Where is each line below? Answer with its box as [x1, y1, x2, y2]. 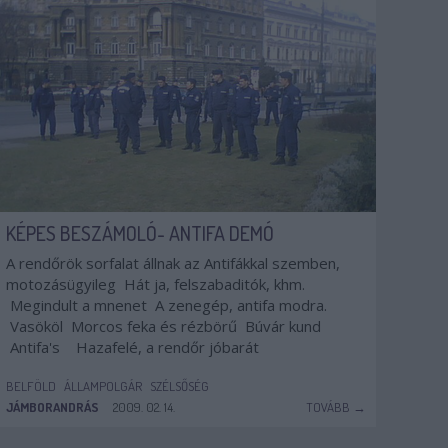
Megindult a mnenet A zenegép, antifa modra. [6, 295, 327, 315]
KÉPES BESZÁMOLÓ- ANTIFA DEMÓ [6, 220, 274, 246]
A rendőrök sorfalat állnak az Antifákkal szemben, [6, 253, 340, 273]
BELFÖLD [6, 378, 56, 394]
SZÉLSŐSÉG [150, 378, 209, 394]
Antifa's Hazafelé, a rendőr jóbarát [6, 337, 259, 357]
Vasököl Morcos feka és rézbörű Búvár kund [6, 316, 321, 336]
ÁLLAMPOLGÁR [64, 378, 142, 394]
